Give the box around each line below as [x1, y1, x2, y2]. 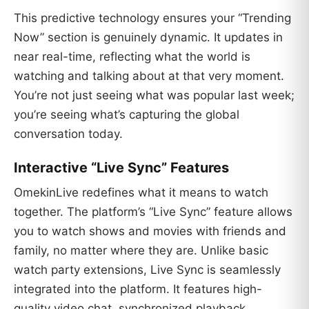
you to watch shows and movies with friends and [14, 224, 286, 239]
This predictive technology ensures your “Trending [14, 10, 291, 25]
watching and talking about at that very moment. [14, 68, 284, 83]
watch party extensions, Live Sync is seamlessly [14, 263, 281, 277]
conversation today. [14, 126, 123, 141]
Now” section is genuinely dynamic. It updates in [14, 30, 283, 44]
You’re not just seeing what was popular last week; [14, 88, 295, 102]
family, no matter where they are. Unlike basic [14, 243, 268, 258]
